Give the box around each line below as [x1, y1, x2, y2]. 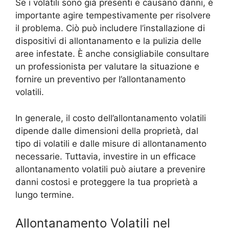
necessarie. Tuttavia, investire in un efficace [15, 151, 196, 162]
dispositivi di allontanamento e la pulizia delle [15, 36, 201, 47]
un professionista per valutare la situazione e [15, 61, 199, 72]
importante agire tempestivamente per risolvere [15, 10, 211, 21]
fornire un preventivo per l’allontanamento [15, 74, 186, 85]
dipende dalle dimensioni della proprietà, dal [15, 125, 198, 136]
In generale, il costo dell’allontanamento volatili [15, 112, 206, 123]
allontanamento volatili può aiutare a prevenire [15, 164, 205, 174]
